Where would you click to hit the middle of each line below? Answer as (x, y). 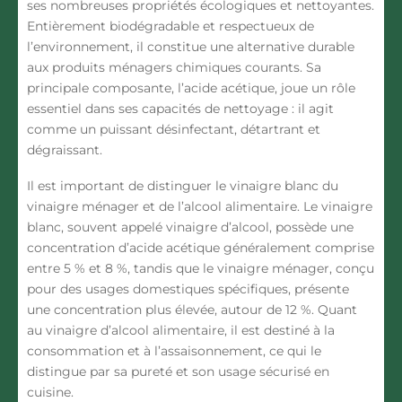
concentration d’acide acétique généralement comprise (201, 248)
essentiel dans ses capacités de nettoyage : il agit (180, 109)
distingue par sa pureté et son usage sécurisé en (178, 372)
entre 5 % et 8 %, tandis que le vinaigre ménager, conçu (201, 269)
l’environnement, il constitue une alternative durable (191, 47)
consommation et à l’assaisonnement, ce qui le (174, 351)
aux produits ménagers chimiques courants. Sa (174, 68)
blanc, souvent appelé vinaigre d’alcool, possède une (190, 227)
